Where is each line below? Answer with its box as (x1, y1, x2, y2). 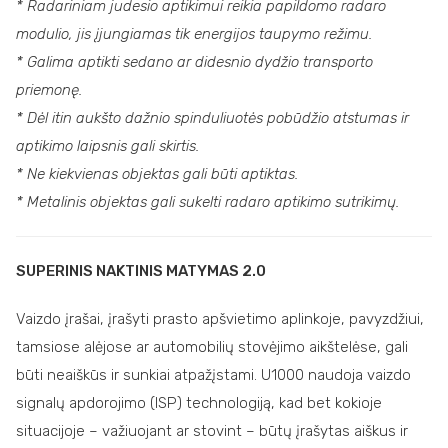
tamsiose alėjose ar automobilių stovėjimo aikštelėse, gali (16, 337, 408, 356)
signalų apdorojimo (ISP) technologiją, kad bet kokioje (16, 393, 382, 412)
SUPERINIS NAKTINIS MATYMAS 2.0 (16, 261, 266, 280)
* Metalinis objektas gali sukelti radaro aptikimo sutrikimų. (16, 192, 400, 211)
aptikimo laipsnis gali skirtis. (16, 136, 200, 155)
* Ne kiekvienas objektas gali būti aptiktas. (16, 164, 299, 183)
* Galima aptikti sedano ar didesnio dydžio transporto (16, 52, 373, 71)
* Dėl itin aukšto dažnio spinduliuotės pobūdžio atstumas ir (16, 108, 409, 127)
